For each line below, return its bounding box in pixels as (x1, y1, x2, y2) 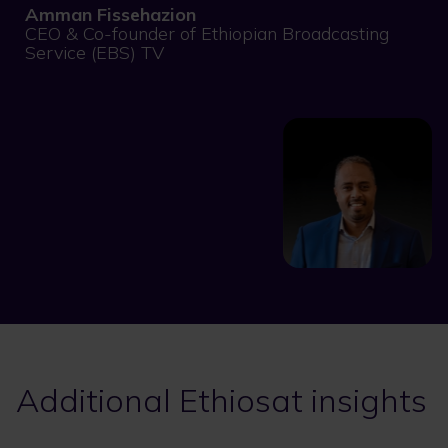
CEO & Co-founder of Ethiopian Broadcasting (25, 22, 389, 46)
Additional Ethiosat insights (16, 379, 427, 420)
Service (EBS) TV (25, 41, 164, 65)
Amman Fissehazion (25, 3, 196, 27)
